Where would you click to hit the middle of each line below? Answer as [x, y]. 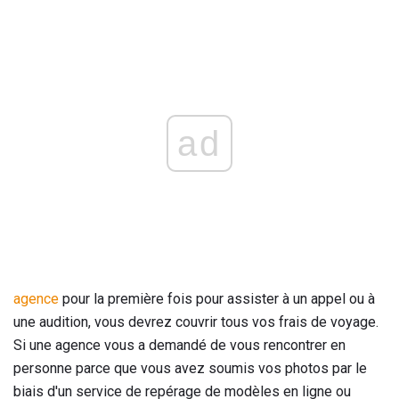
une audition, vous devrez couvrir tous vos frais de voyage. [196, 322]
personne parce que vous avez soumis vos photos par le [190, 369]
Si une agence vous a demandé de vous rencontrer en [179, 346]
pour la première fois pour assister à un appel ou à [217, 299]
